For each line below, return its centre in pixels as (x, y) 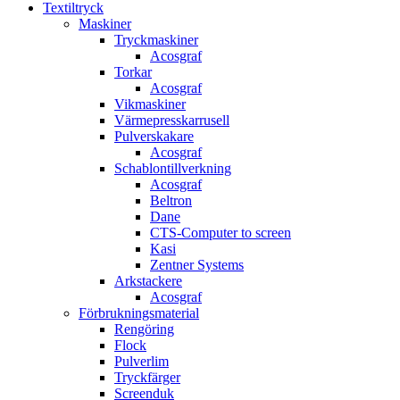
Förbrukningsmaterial (139, 313)
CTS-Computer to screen (221, 233)
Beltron (171, 200)
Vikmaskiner (150, 104)
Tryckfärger (147, 377)
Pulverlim (142, 361)
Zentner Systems (197, 265)
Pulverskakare (154, 136)
